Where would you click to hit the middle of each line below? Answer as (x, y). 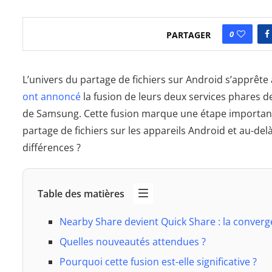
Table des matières (81, 193)
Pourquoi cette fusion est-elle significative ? (158, 261)
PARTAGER (188, 35)
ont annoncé (53, 96)
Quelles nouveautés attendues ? (133, 241)
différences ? (52, 147)
